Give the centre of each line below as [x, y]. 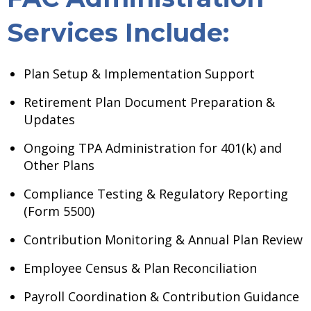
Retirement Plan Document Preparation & [149, 102]
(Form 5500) [59, 211]
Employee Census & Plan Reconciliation [140, 268]
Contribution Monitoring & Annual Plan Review [163, 239]
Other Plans [59, 165]
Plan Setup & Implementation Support [139, 73]
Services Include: [118, 32]
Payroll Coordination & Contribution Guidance [161, 296]
